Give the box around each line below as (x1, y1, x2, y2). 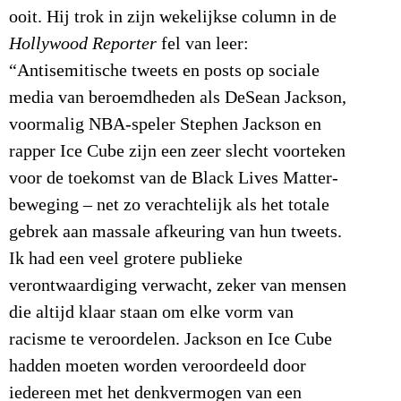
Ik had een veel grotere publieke (9, 248, 243, 269)
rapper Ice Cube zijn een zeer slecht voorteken (9, 141, 346, 161)
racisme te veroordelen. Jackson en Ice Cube (9, 328, 332, 349)
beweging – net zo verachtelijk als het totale (9, 194, 329, 215)
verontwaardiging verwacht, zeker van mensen (9, 275, 346, 295)
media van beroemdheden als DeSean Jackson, (9, 87, 346, 107)
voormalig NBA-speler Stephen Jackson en (9, 114, 321, 134)
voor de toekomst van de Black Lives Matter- (9, 167, 338, 188)
